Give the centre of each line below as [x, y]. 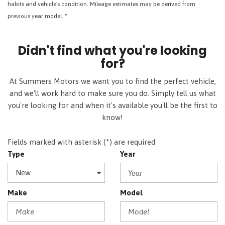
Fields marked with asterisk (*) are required [81, 142]
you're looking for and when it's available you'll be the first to [113, 105]
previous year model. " [37, 16]
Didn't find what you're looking [113, 50]
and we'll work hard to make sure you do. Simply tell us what [113, 93]
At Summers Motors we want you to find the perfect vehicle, [113, 81]
